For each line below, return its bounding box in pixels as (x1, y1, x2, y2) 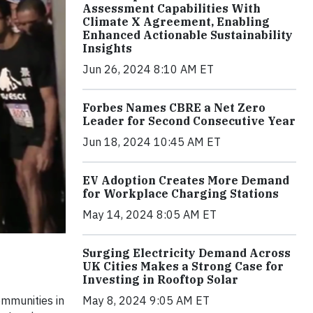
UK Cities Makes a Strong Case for (82, 259, 284, 274)
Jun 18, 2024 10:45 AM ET (82, 135, 221, 150)
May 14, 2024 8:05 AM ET (82, 208, 217, 222)
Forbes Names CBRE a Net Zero (82, 101, 265, 115)
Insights (82, 41, 132, 56)
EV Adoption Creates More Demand (82, 173, 289, 188)
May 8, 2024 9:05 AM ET (82, 293, 210, 308)
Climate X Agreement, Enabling (82, 15, 270, 29)
